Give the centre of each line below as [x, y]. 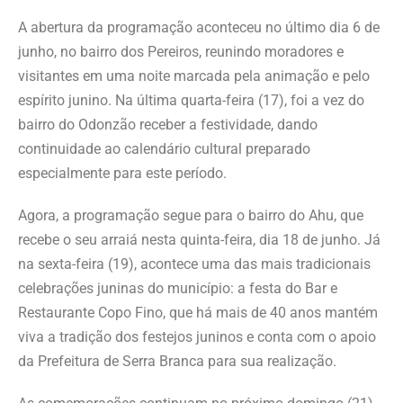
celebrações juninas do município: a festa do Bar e [178, 289]
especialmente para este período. [122, 174]
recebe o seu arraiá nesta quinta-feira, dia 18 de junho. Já [199, 240]
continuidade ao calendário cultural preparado [164, 149]
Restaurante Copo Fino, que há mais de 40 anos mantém [198, 313]
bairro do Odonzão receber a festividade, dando [168, 125]
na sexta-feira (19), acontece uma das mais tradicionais [194, 264]
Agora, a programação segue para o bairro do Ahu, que [191, 216]
